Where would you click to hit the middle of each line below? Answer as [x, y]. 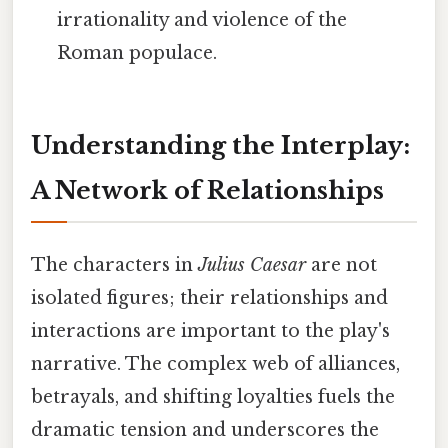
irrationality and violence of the [202, 20]
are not [341, 265]
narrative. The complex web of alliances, [215, 364]
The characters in [114, 265]
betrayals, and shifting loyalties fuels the [213, 397]
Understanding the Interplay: [220, 146]
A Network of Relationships [207, 191]
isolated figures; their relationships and [209, 298]
